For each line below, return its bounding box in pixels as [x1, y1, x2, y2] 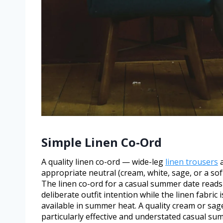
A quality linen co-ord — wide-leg [41, 156, 165, 167]
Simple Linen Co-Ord [41, 133, 162, 150]
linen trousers [165, 156, 218, 167]
